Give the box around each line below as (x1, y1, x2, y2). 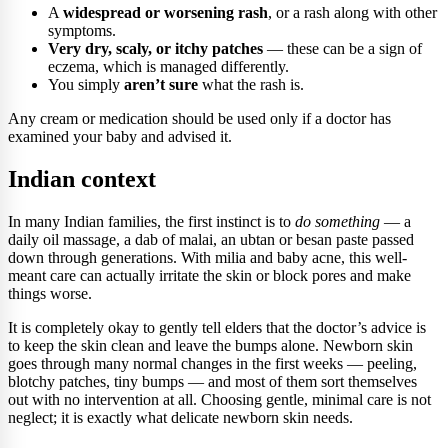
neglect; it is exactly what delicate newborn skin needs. (8, 408, 353, 426)
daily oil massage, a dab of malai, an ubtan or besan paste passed (8, 230, 414, 248)
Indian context (8, 165, 156, 192)
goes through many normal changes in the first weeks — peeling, (8, 354, 417, 372)
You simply (48, 75, 124, 93)
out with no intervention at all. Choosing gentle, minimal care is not (8, 390, 431, 408)
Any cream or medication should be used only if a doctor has (8, 109, 391, 127)
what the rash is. (198, 75, 304, 93)
